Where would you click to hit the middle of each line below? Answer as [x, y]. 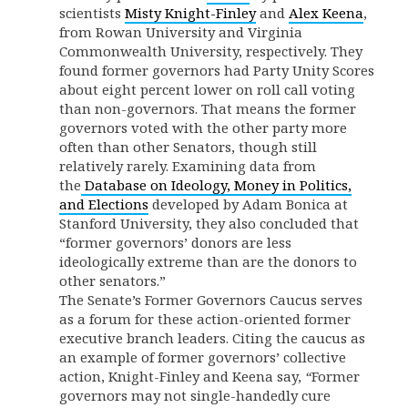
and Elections [104, 204]
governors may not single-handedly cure [195, 395]
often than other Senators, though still [188, 147]
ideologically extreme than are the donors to [208, 261]
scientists [92, 13]
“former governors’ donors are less [175, 242]
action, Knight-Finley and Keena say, [180, 376]
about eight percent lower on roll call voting [207, 89]
